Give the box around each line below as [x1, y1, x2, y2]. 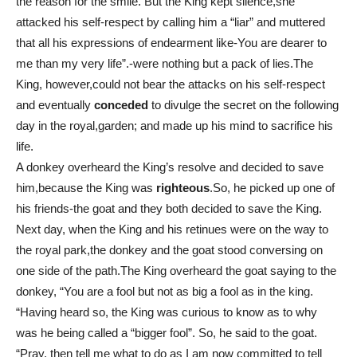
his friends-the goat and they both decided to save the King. [16, 201, 322, 215]
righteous [156, 180, 210, 194]
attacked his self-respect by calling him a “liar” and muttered [16, 14, 325, 29]
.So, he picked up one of [210, 180, 335, 194]
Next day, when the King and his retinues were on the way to [16, 222, 328, 236]
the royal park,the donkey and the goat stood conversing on [16, 242, 323, 257]
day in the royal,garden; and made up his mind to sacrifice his [16, 118, 333, 132]
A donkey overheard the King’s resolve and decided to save [16, 159, 324, 174]
